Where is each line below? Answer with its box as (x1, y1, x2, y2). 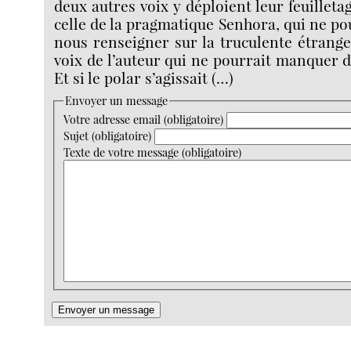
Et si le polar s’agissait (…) (54, 67, 234, 88)
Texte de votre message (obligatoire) (63, 145, 241, 161)
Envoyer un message (64, 93, 168, 109)
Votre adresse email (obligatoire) (63, 112, 223, 128)
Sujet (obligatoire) (63, 128, 151, 144)
